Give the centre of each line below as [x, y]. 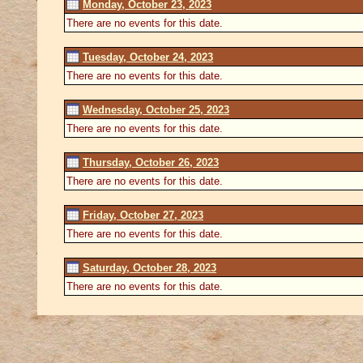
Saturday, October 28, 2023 [149, 267]
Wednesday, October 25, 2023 [156, 109]
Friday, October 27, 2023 [143, 215]
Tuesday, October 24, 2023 [148, 57]
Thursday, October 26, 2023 [151, 162]
